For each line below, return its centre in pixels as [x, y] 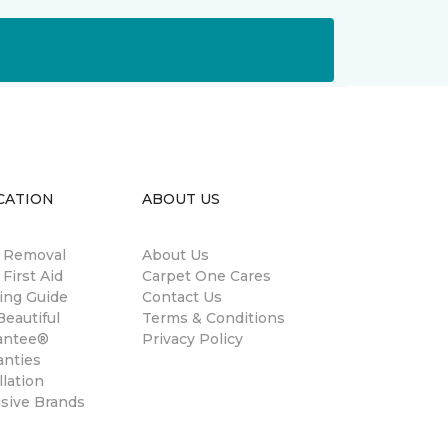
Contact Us [182, 297]
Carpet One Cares [206, 276]
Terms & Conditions [213, 318]
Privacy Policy [192, 339]
